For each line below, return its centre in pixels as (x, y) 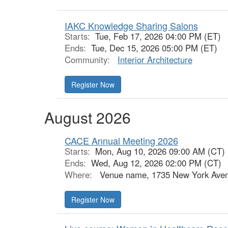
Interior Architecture (155, 60)
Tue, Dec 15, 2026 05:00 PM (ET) (154, 48)
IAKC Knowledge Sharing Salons (131, 25)
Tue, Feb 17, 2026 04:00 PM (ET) (158, 36)
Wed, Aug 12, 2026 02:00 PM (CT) (156, 163)
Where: (80, 175)
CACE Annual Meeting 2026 (121, 140)
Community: (89, 60)
